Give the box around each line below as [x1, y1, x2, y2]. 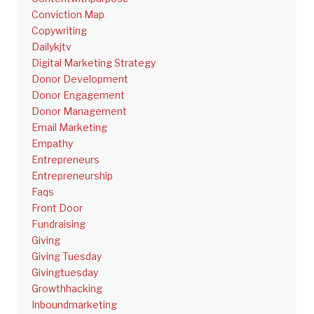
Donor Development [32, 72, 128, 85]
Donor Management [32, 104, 127, 117]
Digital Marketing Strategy [32, 56, 156, 69]
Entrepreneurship [32, 169, 113, 182]
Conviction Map [32, 8, 104, 20]
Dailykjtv [32, 40, 71, 53]
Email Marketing [32, 121, 107, 133]
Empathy [32, 137, 73, 149]
